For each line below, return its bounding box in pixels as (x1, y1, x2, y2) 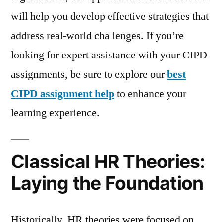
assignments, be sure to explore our (11, 67, 167, 81)
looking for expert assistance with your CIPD (11, 48, 207, 62)
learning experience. (11, 106, 100, 120)
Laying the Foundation (11, 171, 204, 194)
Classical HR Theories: (11, 150, 205, 172)
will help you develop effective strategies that (11, 9, 209, 23)
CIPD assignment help (11, 86, 114, 101)
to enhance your (114, 86, 186, 101)
